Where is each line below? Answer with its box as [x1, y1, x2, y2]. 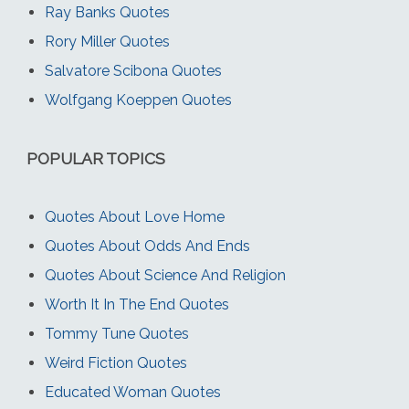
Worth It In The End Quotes [44, 296, 229, 314]
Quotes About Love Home [44, 208, 225, 226]
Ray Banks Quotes [44, 4, 170, 22]
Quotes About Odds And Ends [44, 237, 250, 256]
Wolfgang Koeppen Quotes [44, 91, 232, 110]
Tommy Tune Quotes [44, 325, 189, 343]
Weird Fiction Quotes [44, 354, 187, 372]
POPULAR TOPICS [26, 149, 165, 169]
